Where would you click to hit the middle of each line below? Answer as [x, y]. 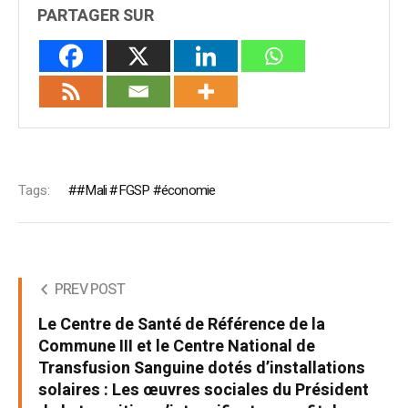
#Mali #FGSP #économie [146, 190]
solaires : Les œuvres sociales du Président [204, 390]
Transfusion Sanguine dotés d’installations [202, 368]
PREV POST [90, 289]
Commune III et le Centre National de [177, 346]
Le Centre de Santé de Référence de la [182, 324]
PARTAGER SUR [96, 15]
